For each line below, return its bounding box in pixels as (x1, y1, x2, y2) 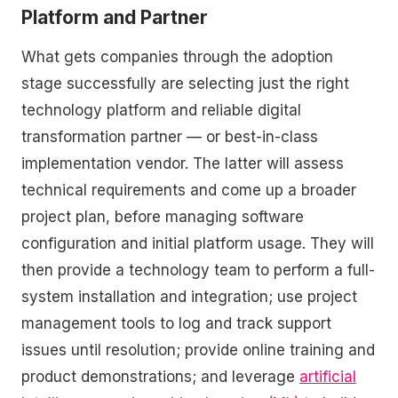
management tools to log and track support (21, 314, 331, 332)
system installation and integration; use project (21, 287, 357, 306)
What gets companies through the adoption (21, 47, 333, 66)
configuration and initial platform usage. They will (21, 234, 374, 252)
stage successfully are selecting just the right (21, 74, 349, 92)
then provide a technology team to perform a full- (21, 260, 375, 279)
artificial (299, 367, 356, 386)
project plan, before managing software (21, 207, 304, 226)
